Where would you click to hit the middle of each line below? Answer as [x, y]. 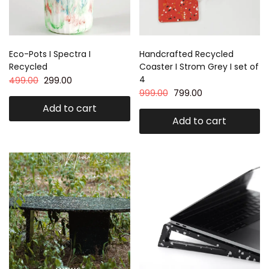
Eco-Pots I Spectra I [50, 54]
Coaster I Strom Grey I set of [199, 67]
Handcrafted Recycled [186, 54]
